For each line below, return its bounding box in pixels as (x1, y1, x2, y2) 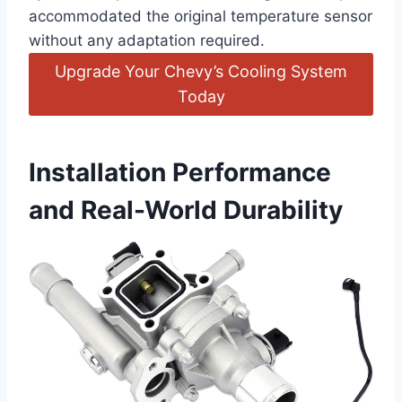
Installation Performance (29, 156, 331, 188)
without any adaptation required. (29, 31, 265, 49)
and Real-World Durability (29, 194, 343, 225)
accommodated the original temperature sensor (29, 6, 372, 25)
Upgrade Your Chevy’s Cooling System (55, 61, 347, 81)
